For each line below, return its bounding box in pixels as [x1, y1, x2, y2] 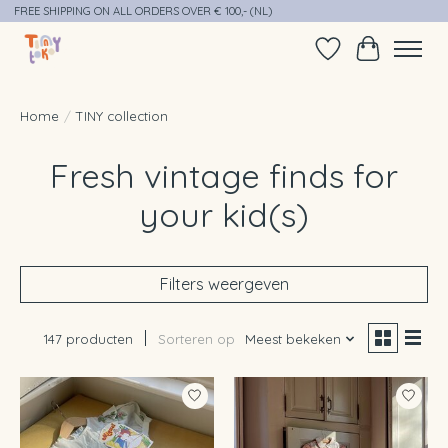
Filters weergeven [159, 273, 289, 294]
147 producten [43, 330, 133, 347]
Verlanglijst [327, 48, 410, 69]
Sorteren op [157, 330, 235, 347]
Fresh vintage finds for [50, 154, 398, 196]
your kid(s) [139, 193, 309, 235]
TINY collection [76, 107, 168, 124]
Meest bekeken [244, 330, 341, 347]
